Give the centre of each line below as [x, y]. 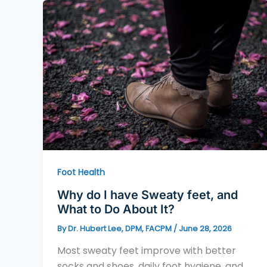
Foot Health [81, 173]
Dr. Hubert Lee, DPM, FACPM [121, 228]
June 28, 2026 [205, 228]
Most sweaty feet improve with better [147, 251]
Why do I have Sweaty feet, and [148, 195]
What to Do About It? [116, 209]
